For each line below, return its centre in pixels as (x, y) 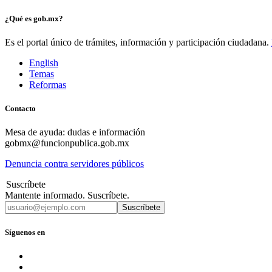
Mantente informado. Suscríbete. (67, 195)
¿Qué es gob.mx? (34, 18)
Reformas (48, 85)
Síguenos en (25, 232)
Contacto (20, 109)
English (44, 63)
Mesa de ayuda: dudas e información (75, 132)
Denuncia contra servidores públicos (74, 164)
